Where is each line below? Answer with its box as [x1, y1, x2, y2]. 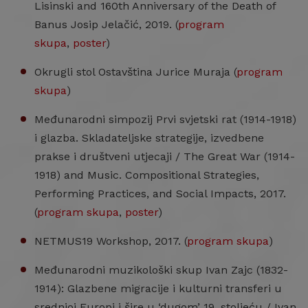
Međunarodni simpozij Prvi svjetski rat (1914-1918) [34, 113, 296, 126]
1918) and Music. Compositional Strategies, [34, 168, 259, 181]
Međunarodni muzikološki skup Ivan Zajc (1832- [34, 263, 288, 276]
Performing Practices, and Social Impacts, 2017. [34, 187, 286, 200]
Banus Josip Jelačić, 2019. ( [34, 18, 178, 31]
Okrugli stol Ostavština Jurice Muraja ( [34, 65, 236, 78]
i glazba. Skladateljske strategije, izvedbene [34, 131, 264, 144]
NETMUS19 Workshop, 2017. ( [34, 234, 187, 247]
